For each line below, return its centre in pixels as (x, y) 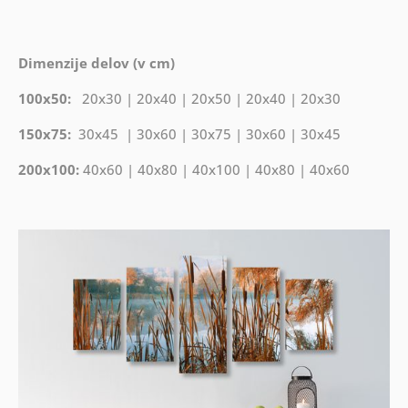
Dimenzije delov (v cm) (96, 63)
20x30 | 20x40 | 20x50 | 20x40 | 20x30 (211, 99)
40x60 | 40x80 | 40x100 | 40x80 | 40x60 (216, 170)
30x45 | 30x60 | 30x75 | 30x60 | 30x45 (207, 134)
